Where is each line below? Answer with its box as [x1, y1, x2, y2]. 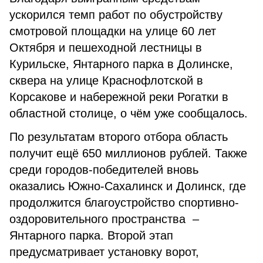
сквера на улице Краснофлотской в [9, 74, 203, 87]
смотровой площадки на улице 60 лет [9, 25, 216, 38]
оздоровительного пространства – [9, 213, 199, 225]
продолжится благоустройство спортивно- [9, 196, 239, 209]
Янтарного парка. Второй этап [9, 229, 173, 242]
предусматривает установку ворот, [9, 245, 199, 258]
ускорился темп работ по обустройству [9, 8, 222, 21]
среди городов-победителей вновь [9, 163, 198, 176]
